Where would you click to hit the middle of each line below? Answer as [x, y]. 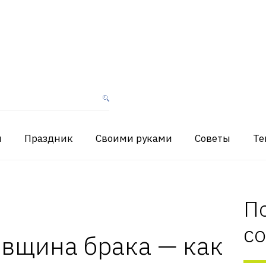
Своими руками [134, 138]
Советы [213, 138]
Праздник [49, 138]
